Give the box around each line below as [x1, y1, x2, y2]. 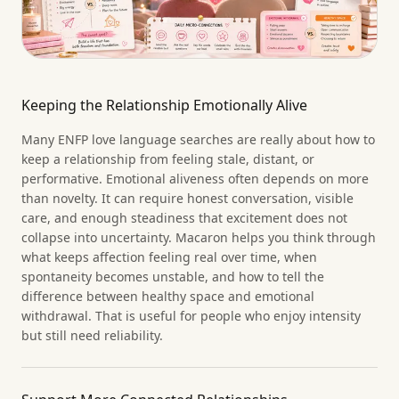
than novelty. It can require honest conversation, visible [21, 190, 354, 208]
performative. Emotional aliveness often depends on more [21, 170, 369, 188]
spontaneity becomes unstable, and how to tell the [21, 268, 324, 286]
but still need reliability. [21, 327, 163, 345]
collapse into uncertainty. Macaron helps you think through [21, 229, 376, 247]
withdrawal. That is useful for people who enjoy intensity [21, 307, 361, 325]
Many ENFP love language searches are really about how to [21, 131, 375, 149]
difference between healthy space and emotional [21, 288, 314, 305]
